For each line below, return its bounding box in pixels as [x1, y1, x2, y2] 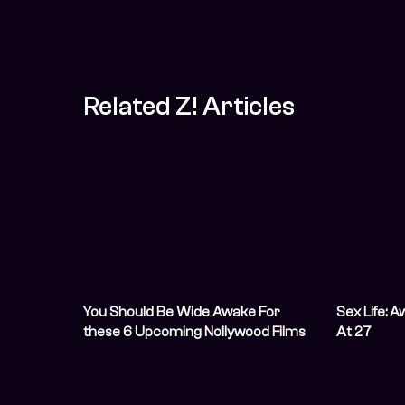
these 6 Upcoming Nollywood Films [83, 324, 306, 341]
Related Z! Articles [83, 91, 295, 122]
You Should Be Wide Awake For [83, 304, 279, 321]
